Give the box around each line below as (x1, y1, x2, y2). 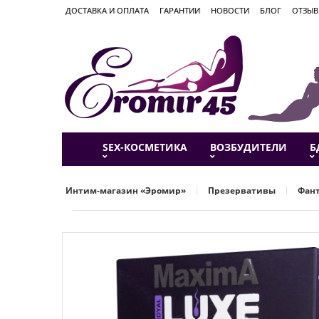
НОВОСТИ (211, 5, 249, 16)
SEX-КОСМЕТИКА (103, 140, 187, 154)
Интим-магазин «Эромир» (66, 184, 186, 197)
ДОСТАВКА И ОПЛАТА (66, 5, 149, 16)
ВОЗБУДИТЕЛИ (210, 140, 287, 154)
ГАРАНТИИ (159, 5, 200, 16)
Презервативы (208, 184, 276, 197)
